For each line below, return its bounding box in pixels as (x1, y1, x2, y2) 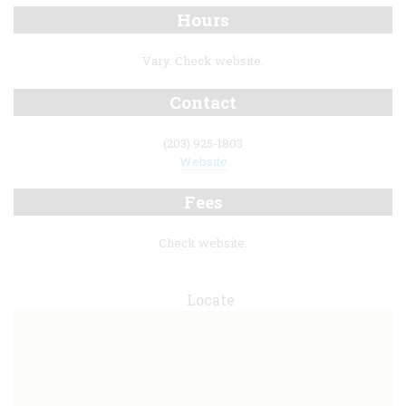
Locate (186, 289, 235, 309)
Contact (169, 90, 237, 113)
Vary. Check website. (142, 53, 264, 70)
